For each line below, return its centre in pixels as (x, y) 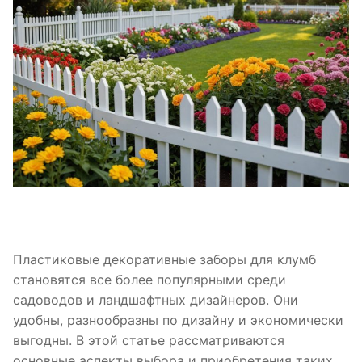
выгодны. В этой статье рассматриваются (149, 341)
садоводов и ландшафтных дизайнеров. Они (156, 300)
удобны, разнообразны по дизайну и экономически (178, 320)
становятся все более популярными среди (149, 280)
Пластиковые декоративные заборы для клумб (164, 260)
